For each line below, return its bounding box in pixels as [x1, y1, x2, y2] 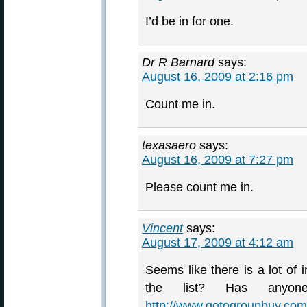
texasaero [142, 138, 196, 152]
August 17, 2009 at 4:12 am [142, 236, 293, 249]
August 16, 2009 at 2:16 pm [142, 70, 293, 84]
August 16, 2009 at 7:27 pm [142, 153, 293, 167]
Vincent [142, 221, 183, 235]
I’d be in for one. [145, 14, 234, 28]
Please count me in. [145, 180, 254, 194]
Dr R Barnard [142, 56, 214, 69]
